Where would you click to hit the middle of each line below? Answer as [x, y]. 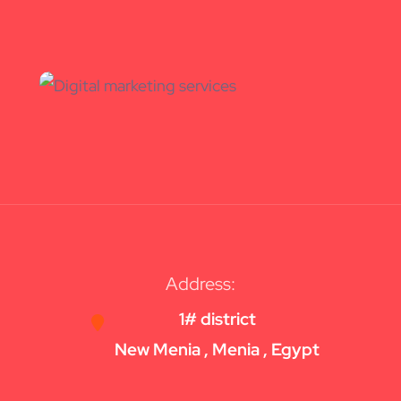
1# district [217, 319]
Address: [200, 283]
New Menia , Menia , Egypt [218, 349]
